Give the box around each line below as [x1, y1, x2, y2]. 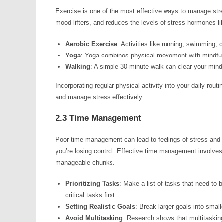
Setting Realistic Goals [65, 203, 135, 210]
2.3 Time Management [55, 113, 141, 123]
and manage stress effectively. [55, 93, 144, 101]
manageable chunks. [55, 159, 115, 166]
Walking [65, 63, 90, 70]
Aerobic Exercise [65, 40, 117, 48]
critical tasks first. [65, 191, 117, 199]
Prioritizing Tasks [65, 180, 119, 187]
